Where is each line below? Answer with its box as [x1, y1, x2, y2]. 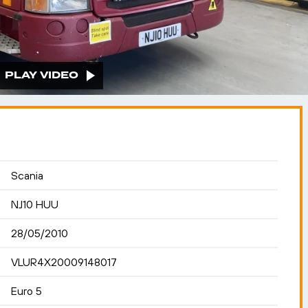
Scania [11, 169, 43, 181]
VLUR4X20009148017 [11, 256, 117, 268]
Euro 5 [11, 285, 42, 297]
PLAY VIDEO [5, 68, 79, 82]
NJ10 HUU [11, 198, 58, 210]
